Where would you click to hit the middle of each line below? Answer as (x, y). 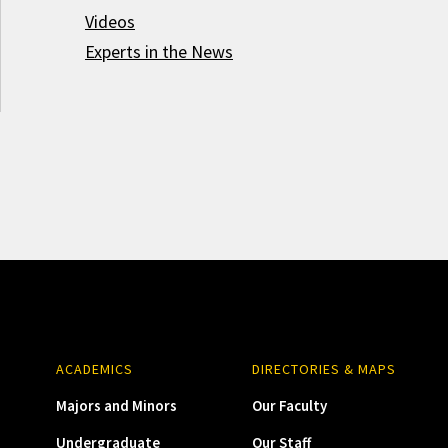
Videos (109, 21)
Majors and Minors (116, 405)
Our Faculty (289, 405)
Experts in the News (158, 51)
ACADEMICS (94, 369)
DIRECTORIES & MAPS (323, 369)
